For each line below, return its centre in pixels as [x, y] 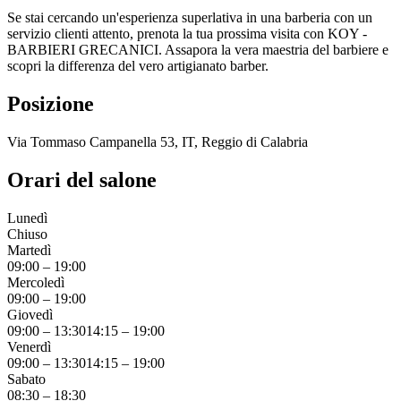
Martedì [29, 250]
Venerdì [29, 346]
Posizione [51, 103]
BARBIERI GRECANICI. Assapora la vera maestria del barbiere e [198, 49]
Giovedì [30, 314]
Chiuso [27, 234]
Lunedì [27, 218]
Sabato [26, 379]
